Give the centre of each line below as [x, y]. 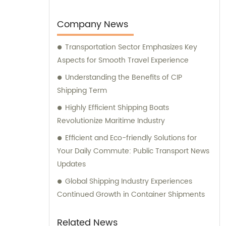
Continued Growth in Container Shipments [131, 195]
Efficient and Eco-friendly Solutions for [131, 138]
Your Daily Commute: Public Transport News [133, 151]
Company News [93, 25]
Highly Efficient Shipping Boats [117, 108]
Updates [71, 164]
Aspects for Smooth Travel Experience [123, 61]
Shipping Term [82, 91]
